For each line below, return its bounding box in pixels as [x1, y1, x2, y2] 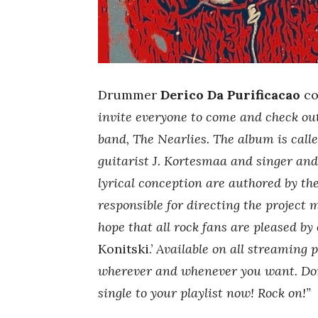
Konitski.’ [98, 240, 153, 257]
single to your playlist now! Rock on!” [98, 284, 311, 301]
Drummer [98, 86, 160, 103]
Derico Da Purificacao [160, 86, 300, 103]
